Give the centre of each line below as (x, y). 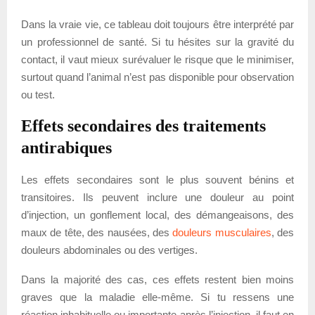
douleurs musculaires (222, 232)
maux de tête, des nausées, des (97, 232)
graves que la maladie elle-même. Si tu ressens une (157, 297)
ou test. (38, 94)
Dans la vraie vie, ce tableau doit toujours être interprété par (157, 24)
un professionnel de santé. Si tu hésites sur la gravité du (157, 41)
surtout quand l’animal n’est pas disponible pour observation (157, 77)
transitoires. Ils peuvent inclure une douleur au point (157, 197)
